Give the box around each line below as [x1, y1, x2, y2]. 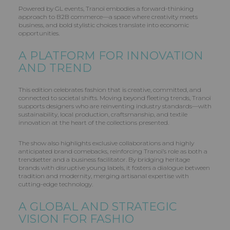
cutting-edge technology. [18, 180, 93, 188]
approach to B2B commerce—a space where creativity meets [18, 13, 198, 21]
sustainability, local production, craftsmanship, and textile [18, 110, 187, 119]
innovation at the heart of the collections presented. [18, 119, 169, 127]
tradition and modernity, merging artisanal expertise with [18, 172, 189, 180]
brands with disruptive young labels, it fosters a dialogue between [18, 164, 210, 172]
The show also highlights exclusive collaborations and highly [18, 139, 194, 147]
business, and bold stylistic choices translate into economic [18, 21, 189, 29]
